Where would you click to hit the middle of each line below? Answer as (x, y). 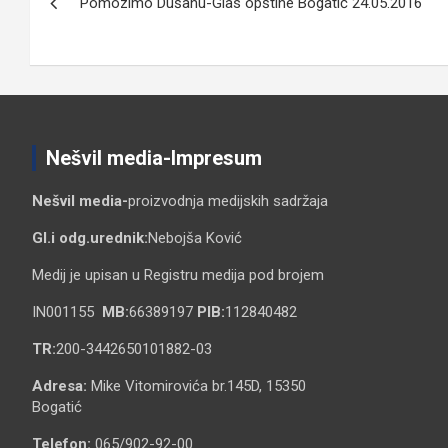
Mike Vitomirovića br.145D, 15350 (196, 386)
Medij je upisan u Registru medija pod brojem (178, 275)
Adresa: (59, 386)
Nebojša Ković (195, 238)
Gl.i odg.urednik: (90, 238)
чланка (81, 23)
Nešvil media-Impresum (154, 158)
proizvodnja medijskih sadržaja (228, 201)
